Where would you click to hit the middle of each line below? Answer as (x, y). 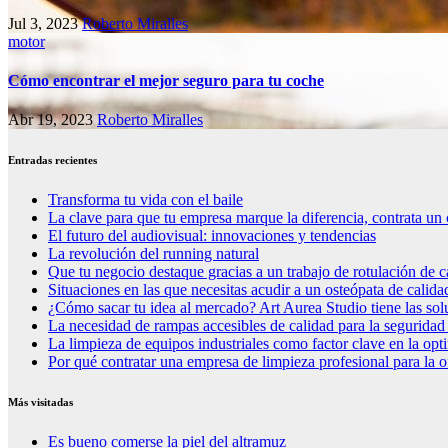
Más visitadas (40, 402)
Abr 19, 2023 (52, 120)
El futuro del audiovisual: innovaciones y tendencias (217, 236)
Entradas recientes (52, 160)
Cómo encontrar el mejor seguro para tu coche (166, 80)
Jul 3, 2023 (45, 23)
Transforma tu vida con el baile (150, 200)
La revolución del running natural (158, 254)
